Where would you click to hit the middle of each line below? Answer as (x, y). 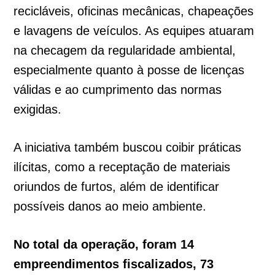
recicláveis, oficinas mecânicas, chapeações (134, 11)
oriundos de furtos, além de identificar (117, 187)
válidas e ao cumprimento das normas (118, 90)
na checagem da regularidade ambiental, (125, 51)
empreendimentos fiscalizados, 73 (114, 264)
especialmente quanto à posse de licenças (129, 70)
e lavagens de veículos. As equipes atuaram (134, 31)
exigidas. (38, 110)
